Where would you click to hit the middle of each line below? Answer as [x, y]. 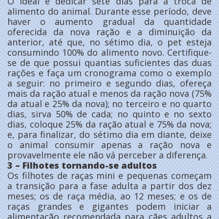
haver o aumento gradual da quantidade [109, 21]
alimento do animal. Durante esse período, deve [109, 11]
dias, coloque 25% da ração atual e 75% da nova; [109, 124]
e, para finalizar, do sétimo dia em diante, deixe [109, 134]
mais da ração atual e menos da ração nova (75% [109, 93]
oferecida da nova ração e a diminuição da [109, 32]
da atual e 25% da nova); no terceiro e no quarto [109, 103]
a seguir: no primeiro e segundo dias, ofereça [109, 83]
